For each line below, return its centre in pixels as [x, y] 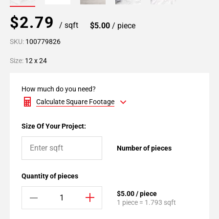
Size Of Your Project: [54, 126]
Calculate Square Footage [75, 102]
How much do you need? [59, 89]
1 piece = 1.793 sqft [146, 202]
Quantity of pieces [50, 176]
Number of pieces [144, 148]
